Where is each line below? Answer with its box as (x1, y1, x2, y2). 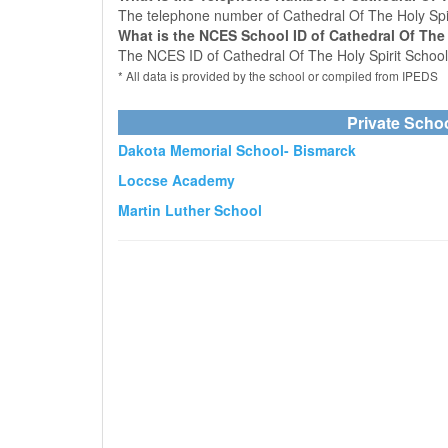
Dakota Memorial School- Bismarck (118, 140, 356, 160)
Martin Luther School (118, 200, 262, 220)
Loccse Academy (118, 170, 235, 190)
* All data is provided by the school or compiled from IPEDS (118, 67, 438, 84)
